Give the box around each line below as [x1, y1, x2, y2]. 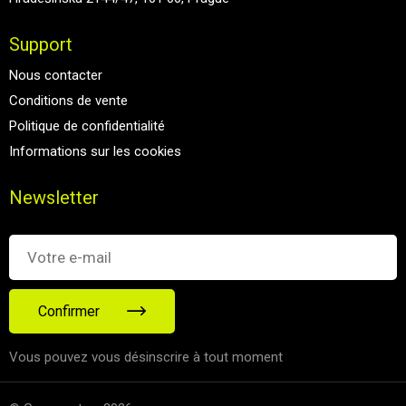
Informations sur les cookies [9, 143, 181, 159]
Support [9, 34, 72, 55]
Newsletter [9, 187, 99, 208]
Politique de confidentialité [9, 118, 165, 134]
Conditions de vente [9, 92, 128, 109]
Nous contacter [9, 67, 102, 83]
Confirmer [38, 303, 100, 320]
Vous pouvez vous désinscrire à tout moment [9, 349, 283, 365]
